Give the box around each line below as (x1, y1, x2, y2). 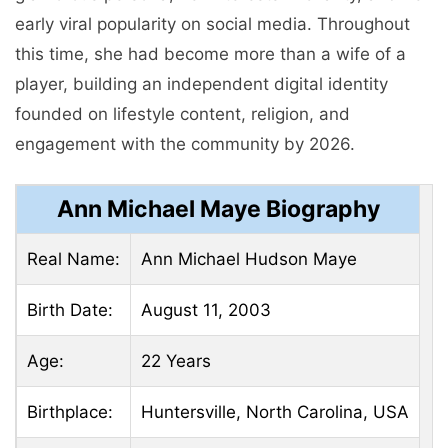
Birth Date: (27, 300, 113, 321)
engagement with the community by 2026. (15, 133, 355, 154)
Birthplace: (27, 402, 113, 423)
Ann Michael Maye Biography (56, 195, 380, 224)
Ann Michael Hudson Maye (141, 249, 357, 270)
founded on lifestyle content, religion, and (15, 103, 350, 124)
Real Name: (27, 249, 120, 270)
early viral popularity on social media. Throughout (15, 13, 410, 34)
